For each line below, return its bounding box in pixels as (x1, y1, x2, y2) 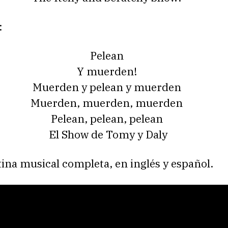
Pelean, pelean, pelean (50, 111, 165, 126)
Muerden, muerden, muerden (31, 96, 185, 110)
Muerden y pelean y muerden (32, 80, 184, 95)
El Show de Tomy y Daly (48, 127, 167, 142)
